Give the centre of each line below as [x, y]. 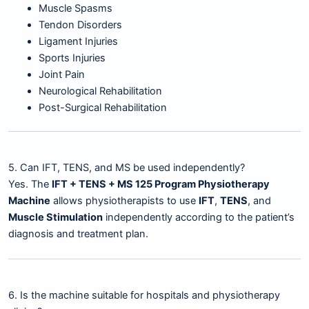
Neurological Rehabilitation [100, 91]
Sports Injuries [72, 58]
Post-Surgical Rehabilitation [102, 108]
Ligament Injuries [78, 42]
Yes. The [30, 185]
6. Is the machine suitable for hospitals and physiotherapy [144, 295]
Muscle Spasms [75, 9]
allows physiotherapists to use [124, 201]
